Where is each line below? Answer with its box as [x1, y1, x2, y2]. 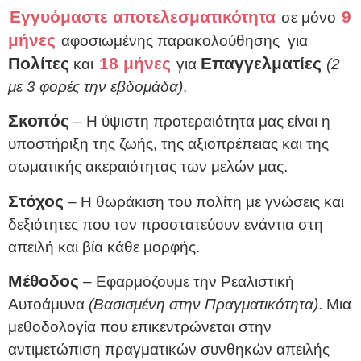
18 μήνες [99, 53, 171, 73]
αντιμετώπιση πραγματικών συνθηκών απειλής [8, 341, 330, 359]
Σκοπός [8, 111, 69, 131]
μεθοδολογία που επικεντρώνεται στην [8, 318, 272, 336]
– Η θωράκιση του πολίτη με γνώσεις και [64, 193, 344, 210]
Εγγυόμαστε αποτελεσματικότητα [10, 6, 276, 26]
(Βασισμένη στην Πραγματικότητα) [89, 296, 318, 313]
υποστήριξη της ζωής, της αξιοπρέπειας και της [8, 135, 329, 153]
